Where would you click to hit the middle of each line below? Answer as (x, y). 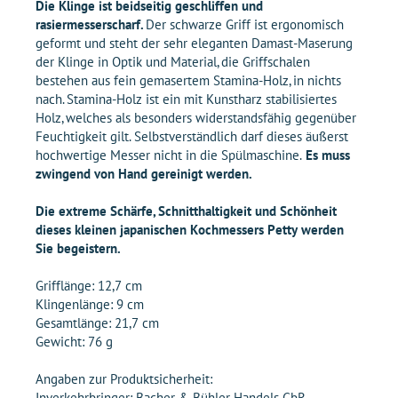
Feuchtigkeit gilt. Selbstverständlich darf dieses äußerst (192, 137)
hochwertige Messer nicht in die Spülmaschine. (169, 155)
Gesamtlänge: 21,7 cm (97, 323)
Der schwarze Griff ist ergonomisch (245, 25)
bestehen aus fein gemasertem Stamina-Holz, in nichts (188, 81)
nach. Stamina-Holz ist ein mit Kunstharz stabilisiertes (186, 99)
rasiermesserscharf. (91, 25)
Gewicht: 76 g (74, 342)
